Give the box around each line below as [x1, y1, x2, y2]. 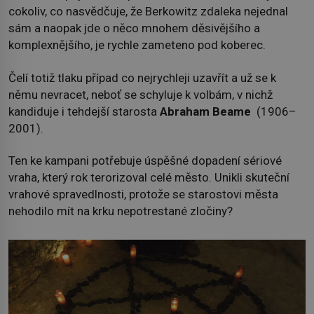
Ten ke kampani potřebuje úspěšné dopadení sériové [8, 153, 282, 168]
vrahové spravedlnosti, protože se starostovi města [8, 186, 278, 201]
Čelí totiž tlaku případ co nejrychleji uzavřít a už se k [8, 70, 276, 85]
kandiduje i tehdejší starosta [8, 104, 160, 118]
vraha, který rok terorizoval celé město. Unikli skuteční [8, 170, 289, 184]
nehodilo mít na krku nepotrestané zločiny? [8, 203, 233, 218]
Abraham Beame [160, 104, 251, 118]
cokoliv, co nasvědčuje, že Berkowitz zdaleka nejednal [8, 4, 288, 19]
